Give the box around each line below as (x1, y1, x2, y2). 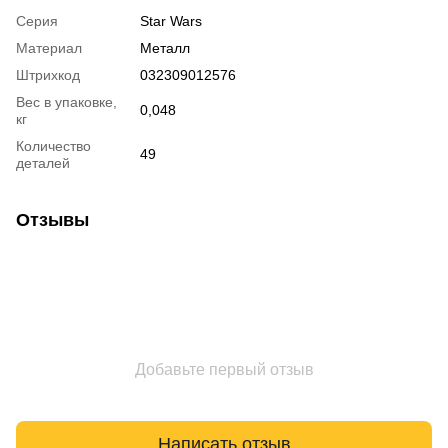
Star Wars (140, 12, 202, 29)
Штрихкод (16, 66, 80, 83)
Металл (140, 39, 190, 56)
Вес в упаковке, (16, 93, 117, 110)
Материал (16, 39, 82, 56)
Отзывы (16, 209, 89, 230)
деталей (16, 154, 70, 171)
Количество (16, 137, 91, 154)
